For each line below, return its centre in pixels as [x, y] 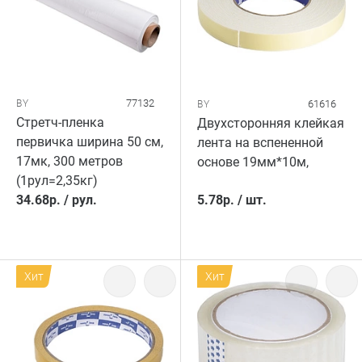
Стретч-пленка [60, 122]
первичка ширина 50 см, [90, 142]
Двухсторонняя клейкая [271, 123]
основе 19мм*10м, [253, 162]
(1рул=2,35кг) [57, 181]
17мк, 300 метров [69, 161]
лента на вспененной [260, 143]
